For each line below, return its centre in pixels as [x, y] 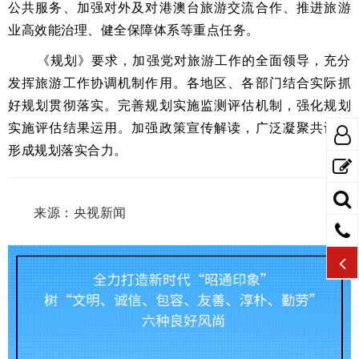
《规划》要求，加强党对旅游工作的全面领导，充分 [194, 60]
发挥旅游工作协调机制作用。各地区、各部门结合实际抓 [179, 83]
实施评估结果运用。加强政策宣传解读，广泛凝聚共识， [179, 127]
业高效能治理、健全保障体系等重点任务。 [134, 30]
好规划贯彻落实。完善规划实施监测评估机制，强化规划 [179, 105]
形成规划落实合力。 [68, 150]
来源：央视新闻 [80, 212]
